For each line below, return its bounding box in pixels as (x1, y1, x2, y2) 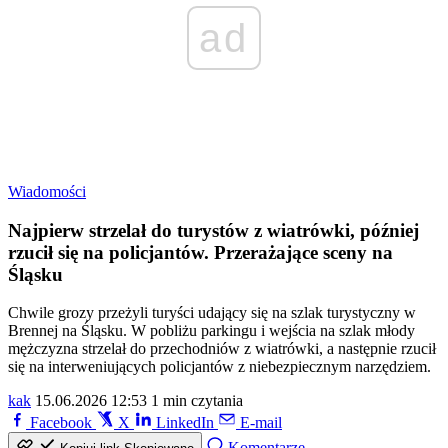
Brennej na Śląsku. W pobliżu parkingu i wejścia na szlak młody (8, 322, 415, 340)
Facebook (30, 414, 92, 432)
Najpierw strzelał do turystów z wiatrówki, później (8, 219, 419, 241)
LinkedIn (156, 414, 214, 432)
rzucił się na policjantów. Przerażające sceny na (8, 241, 393, 263)
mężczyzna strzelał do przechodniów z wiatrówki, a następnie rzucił (8, 340, 436, 358)
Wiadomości (8, 183, 86, 200)
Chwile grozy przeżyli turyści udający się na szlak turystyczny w (8, 304, 416, 322)
